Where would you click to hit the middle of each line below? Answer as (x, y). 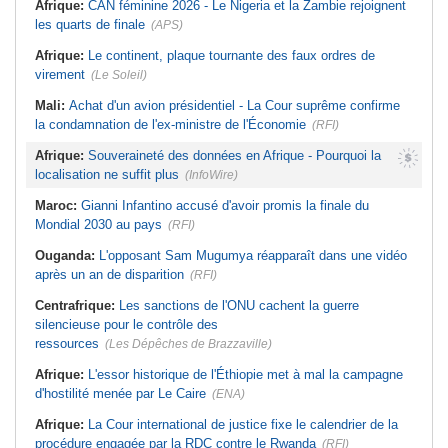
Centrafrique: (77, 306)
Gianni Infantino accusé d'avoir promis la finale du (225, 206)
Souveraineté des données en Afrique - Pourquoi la (234, 156)
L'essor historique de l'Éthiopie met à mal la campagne (245, 375)
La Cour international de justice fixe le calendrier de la (243, 425)
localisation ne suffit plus (107, 175)
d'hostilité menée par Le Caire (120, 394)
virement (60, 75)
